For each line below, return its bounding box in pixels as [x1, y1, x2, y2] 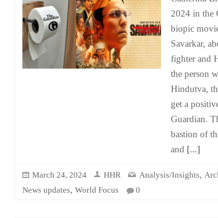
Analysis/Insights [139, 170, 200, 180]
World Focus [75, 185, 119, 195]
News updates [22, 185, 70, 195]
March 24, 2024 [32, 170, 87, 180]
